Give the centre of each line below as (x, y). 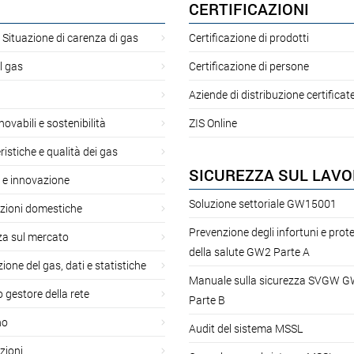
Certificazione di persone (249, 66)
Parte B (207, 299)
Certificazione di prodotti (249, 37)
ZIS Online (213, 122)
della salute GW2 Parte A (249, 251)
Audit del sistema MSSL (246, 328)
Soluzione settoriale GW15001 (263, 203)
